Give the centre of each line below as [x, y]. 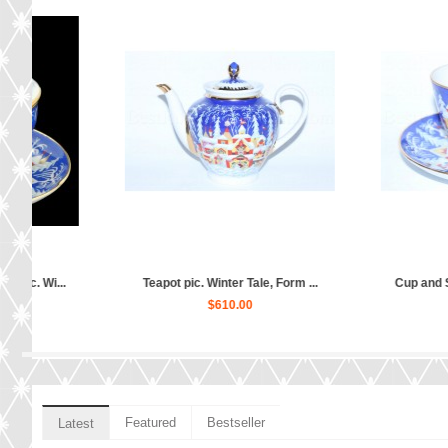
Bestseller [236, 423]
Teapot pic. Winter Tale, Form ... [161, 283]
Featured [150, 423]
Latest [76, 424]
